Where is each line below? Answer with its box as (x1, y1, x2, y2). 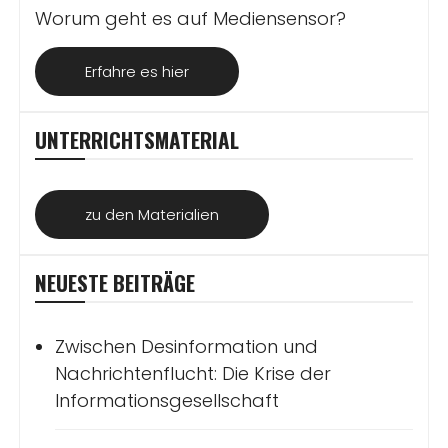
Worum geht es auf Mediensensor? (35, 6, 347, 32)
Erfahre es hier (85, 61, 190, 83)
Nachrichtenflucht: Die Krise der (55, 361, 332, 387)
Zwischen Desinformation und (55, 334, 319, 360)
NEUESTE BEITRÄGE (35, 267, 196, 299)
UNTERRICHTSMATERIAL (35, 124, 240, 156)
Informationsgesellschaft (55, 388, 280, 414)
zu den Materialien (85, 204, 220, 226)
